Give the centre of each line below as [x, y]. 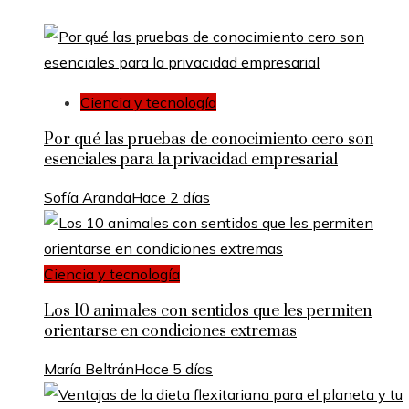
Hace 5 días [173, 368]
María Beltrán [89, 368]
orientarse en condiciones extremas [170, 331]
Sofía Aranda [88, 197]
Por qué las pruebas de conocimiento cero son [209, 139]
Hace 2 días [171, 197]
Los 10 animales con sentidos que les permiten [208, 311]
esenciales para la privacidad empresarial [191, 159]
